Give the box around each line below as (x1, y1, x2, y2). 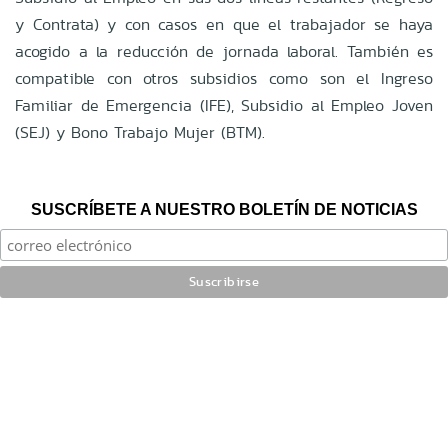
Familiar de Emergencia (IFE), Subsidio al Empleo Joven (15, 93, 433, 117)
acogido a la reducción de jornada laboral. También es (15, 39, 433, 63)
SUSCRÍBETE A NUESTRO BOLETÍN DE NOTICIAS (30, 200, 418, 218)
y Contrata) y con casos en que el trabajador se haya (15, 12, 433, 36)
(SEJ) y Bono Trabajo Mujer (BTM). (15, 120, 265, 144)
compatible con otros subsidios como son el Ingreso (15, 66, 433, 90)
